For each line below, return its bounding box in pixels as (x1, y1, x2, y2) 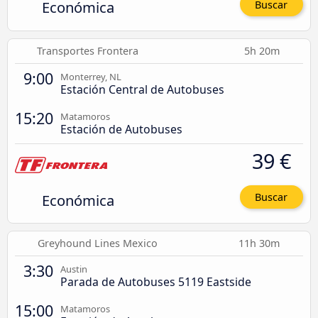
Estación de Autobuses (60, 121, 182, 137)
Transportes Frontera (37, 43, 139, 57)
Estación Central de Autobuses (60, 81, 224, 97)
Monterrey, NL (60, 70, 121, 83)
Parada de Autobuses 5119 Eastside (60, 274, 251, 290)
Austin (60, 263, 87, 276)
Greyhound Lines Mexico (37, 236, 158, 251)
